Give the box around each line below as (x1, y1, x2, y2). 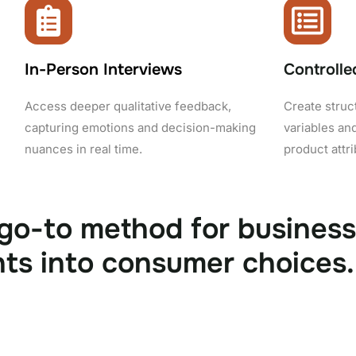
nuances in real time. (24, 141, 142, 157)
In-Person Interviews (24, 59, 182, 79)
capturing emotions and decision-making (24, 119, 256, 135)
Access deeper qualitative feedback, (24, 98, 231, 114)
